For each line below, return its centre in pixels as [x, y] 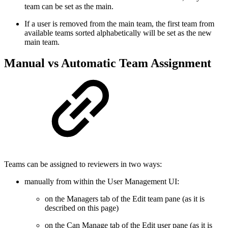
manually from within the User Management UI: [102, 182]
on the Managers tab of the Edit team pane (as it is [125, 199]
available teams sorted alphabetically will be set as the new [118, 33]
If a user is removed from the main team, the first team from [119, 23]
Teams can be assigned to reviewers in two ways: [83, 164]
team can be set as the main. [69, 6]
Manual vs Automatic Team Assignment [108, 63]
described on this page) [82, 208]
